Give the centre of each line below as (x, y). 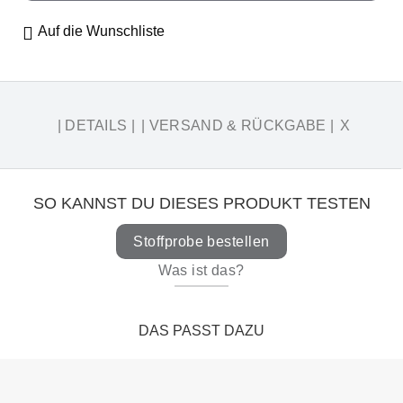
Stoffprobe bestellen (201, 241)
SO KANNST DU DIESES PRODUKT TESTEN (201, 203)
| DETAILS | (96, 125)
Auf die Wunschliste (101, 31)
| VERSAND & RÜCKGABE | (238, 125)
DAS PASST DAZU (201, 331)
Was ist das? (201, 270)
